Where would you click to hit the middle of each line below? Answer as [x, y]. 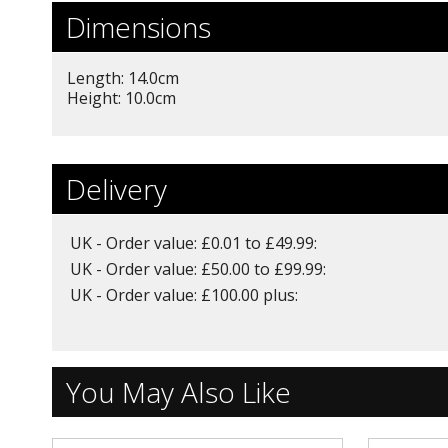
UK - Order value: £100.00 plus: [184, 295]
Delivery [116, 189]
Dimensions [138, 27]
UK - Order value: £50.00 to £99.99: [198, 269]
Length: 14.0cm [123, 78]
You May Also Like [178, 392]
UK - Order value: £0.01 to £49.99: [193, 243]
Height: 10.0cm [121, 98]
